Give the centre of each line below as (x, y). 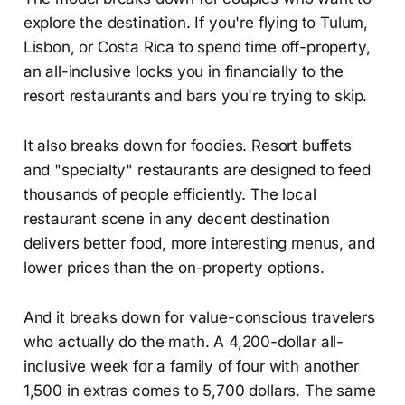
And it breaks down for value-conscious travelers (199, 317)
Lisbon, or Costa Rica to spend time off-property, (197, 47)
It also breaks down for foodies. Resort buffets (187, 145)
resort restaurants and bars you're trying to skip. (195, 95)
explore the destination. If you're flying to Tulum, (196, 22)
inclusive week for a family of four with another (191, 366)
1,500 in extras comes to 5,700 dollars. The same (199, 390)
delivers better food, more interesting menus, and (199, 243)
